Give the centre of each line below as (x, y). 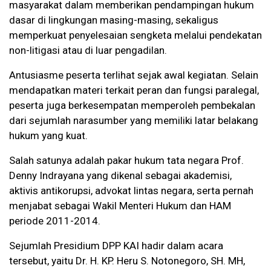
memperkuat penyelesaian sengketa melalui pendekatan (135, 35)
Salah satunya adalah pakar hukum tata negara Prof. (126, 161)
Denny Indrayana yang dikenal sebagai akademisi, (120, 176)
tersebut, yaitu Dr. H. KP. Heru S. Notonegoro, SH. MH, (127, 261)
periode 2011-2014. (55, 221)
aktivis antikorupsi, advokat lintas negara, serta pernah (131, 191)
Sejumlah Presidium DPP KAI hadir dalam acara (116, 246)
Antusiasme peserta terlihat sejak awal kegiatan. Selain (134, 75)
